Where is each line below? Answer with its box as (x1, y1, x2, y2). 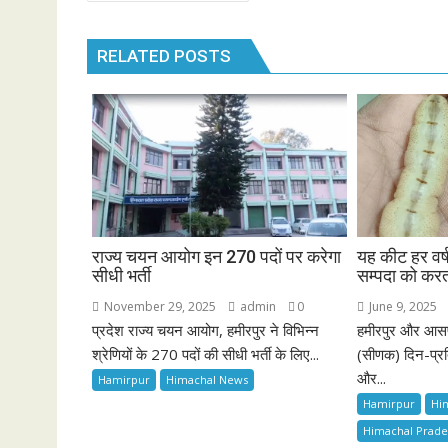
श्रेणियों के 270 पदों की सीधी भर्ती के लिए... (92, 344, 319, 365)
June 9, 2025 (366, 298, 438, 316)
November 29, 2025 (101, 298, 216, 316)
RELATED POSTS (97, 46, 231, 66)
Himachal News (166, 372, 248, 388)
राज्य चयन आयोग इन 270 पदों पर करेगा (92, 246, 341, 268)
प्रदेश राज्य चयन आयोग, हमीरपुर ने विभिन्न (92, 320, 319, 341)
